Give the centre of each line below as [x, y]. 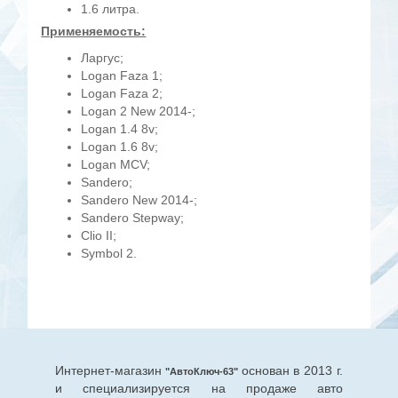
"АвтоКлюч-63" [201, 372]
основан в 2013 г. [292, 371]
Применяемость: [94, 32]
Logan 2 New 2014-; [139, 111]
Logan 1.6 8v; [120, 147]
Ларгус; [103, 58]
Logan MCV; [116, 165]
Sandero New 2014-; [139, 200]
